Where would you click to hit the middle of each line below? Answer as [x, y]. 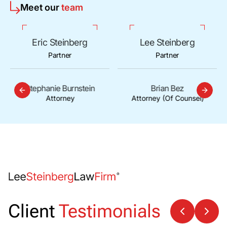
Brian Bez [167, 88]
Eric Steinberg [60, 42]
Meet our [41, 7]
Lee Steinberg [167, 42]
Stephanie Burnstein [60, 88]
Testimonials [110, 212]
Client [31, 212]
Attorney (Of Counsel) [167, 98]
